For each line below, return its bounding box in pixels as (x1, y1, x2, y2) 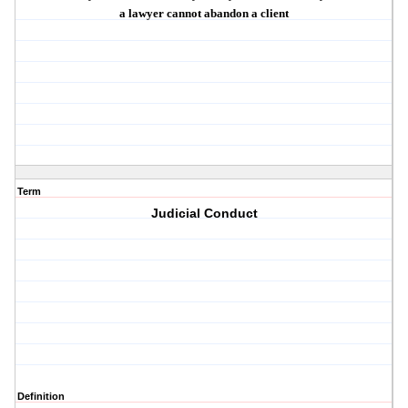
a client (249, 6, 290, 21)
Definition (17, 391, 65, 403)
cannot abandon (167, 6, 250, 21)
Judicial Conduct (150, 206, 258, 221)
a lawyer (119, 6, 168, 21)
